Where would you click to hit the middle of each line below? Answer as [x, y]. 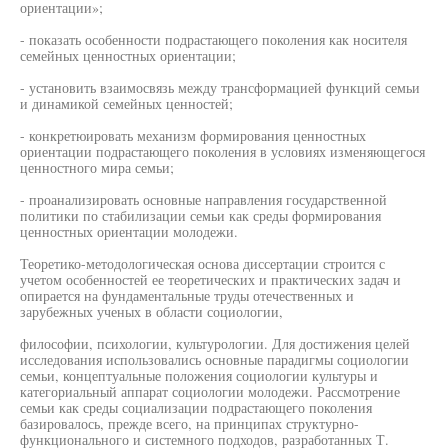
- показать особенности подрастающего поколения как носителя [213, 39]
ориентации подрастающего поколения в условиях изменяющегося [222, 151]
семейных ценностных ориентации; [128, 55]
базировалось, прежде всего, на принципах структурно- [189, 423]
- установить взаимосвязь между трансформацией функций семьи [220, 87]
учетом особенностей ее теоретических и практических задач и [210, 279]
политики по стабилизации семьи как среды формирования [200, 215]
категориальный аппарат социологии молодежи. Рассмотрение [210, 391]
